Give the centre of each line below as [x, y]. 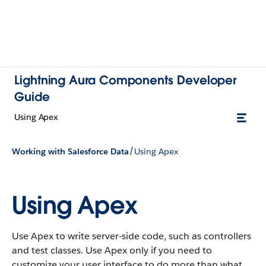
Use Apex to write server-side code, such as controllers [132, 236]
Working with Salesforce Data [70, 151]
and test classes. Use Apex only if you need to [112, 250]
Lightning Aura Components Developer [126, 80]
